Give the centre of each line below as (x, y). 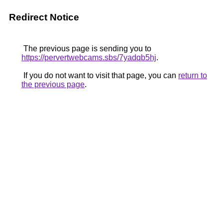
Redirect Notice (44, 17)
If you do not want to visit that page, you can (100, 75)
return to (193, 75)
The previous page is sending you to (86, 49)
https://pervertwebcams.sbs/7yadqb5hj (89, 57)
